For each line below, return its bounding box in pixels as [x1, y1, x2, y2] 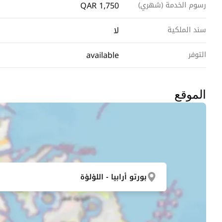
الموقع [174, 89, 206, 102]
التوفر [188, 48, 206, 61]
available [86, 48, 119, 63]
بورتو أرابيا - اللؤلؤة [80, 170, 147, 184]
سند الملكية [167, 23, 206, 37]
